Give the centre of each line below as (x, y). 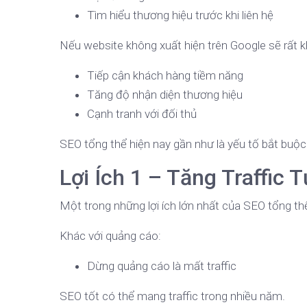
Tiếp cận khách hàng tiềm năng (165, 76)
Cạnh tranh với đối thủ (142, 114)
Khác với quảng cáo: (110, 236)
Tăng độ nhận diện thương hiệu (165, 95)
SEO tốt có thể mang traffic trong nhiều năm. (172, 296)
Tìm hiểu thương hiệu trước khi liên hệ (180, 15)
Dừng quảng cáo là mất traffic (162, 266)
